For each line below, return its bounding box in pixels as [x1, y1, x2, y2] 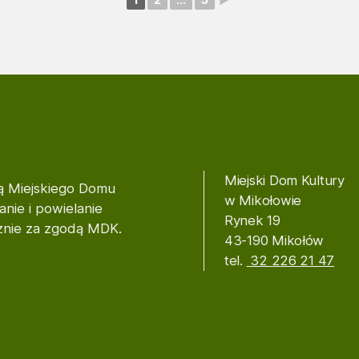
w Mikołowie [224, 192, 302, 209]
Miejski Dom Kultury [224, 172, 345, 189]
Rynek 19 [224, 212, 280, 229]
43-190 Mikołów [224, 232, 325, 249]
